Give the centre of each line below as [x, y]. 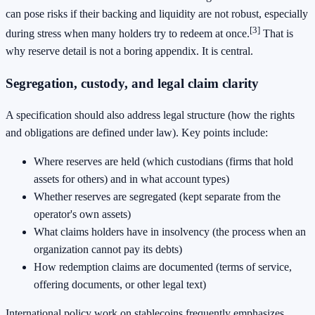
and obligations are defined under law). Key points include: [137, 133]
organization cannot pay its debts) [108, 250]
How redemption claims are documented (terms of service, [163, 267]
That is [277, 33]
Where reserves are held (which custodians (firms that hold [163, 162]
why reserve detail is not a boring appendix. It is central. [129, 51]
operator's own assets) [82, 214]
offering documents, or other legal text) [120, 285]
